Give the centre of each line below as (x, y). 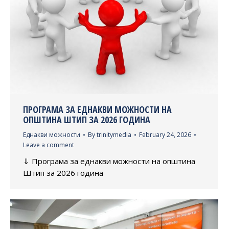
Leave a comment (49, 145)
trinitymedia (114, 135)
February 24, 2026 (165, 135)
